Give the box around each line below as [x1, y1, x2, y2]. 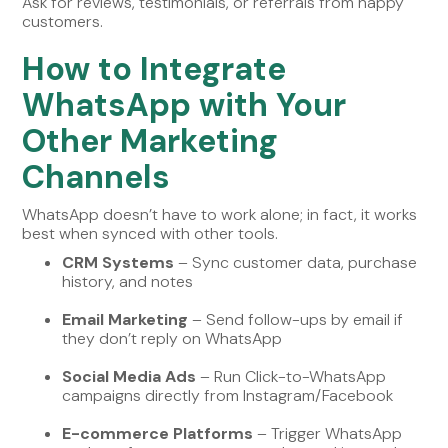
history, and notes [62, 270, 194, 292]
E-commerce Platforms [62, 422, 254, 444]
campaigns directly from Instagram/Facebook [62, 384, 394, 406]
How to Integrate [22, 47, 287, 90]
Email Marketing [62, 308, 189, 330]
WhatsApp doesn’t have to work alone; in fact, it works [22, 203, 418, 225]
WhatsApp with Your [22, 83, 347, 126]
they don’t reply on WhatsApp [62, 327, 283, 349]
